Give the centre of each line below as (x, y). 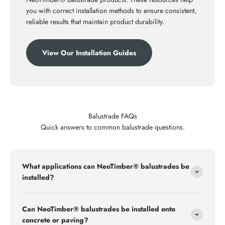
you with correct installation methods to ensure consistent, (111, 11)
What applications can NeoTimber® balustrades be (106, 166)
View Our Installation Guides (89, 53)
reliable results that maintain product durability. (95, 22)
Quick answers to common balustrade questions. (113, 127)
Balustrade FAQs (113, 116)
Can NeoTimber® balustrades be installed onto (99, 209)
